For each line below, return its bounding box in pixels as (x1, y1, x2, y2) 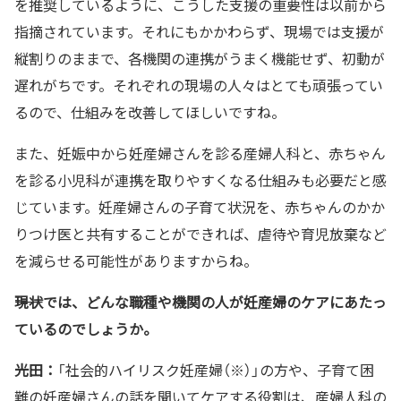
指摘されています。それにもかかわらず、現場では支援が (14, 20, 384, 42)
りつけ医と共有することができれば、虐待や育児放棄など (14, 222, 387, 244)
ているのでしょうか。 (14, 317, 158, 339)
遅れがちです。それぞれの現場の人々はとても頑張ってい (14, 73, 383, 96)
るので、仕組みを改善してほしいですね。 (14, 100, 286, 123)
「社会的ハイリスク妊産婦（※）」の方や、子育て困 (57, 358, 374, 380)
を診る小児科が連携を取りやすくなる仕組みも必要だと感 (14, 168, 387, 191)
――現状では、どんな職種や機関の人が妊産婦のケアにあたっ (14, 290, 387, 312)
